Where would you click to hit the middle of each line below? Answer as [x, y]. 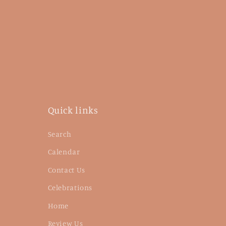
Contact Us [66, 169]
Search [60, 134]
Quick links [73, 109]
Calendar [64, 152]
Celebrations [70, 188]
